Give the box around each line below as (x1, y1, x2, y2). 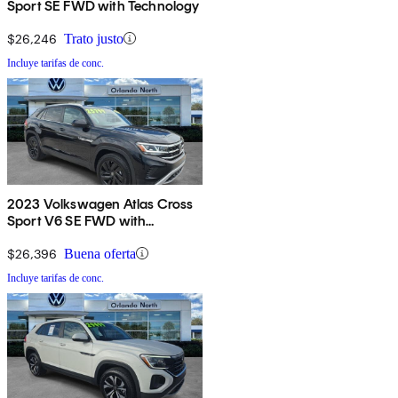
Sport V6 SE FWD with (7, 211, 147, 229)
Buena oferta (64, 245, 136, 261)
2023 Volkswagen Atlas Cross (7, 195, 194, 212)
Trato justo (64, 30, 123, 46)
